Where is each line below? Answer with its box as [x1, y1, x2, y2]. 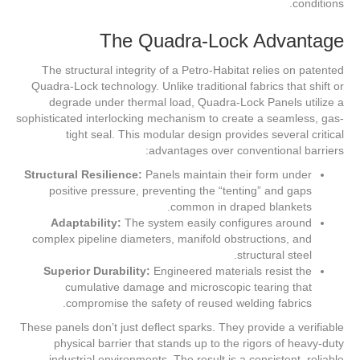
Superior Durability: [43, 264, 150, 278]
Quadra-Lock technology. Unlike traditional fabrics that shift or [31, 80, 344, 93]
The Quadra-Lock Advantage [100, 30, 344, 52]
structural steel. [237, 248, 312, 262]
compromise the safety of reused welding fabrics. [66, 297, 312, 310]
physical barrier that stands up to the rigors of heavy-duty [54, 337, 344, 350]
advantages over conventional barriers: [149, 144, 344, 157]
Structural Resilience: [24, 168, 142, 182]
